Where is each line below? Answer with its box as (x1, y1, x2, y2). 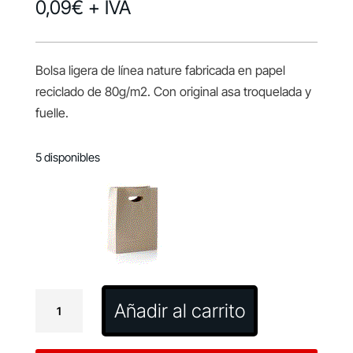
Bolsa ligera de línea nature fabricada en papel (35, 62, 285, 79)
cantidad (34, 333, 81, 350)
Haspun (34, 312, 77, 329)
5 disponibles (35, 150, 100, 165)
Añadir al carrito (114, 299, 246, 322)
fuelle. (35, 105, 69, 121)
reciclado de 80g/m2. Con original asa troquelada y (35, 84, 311, 100)
